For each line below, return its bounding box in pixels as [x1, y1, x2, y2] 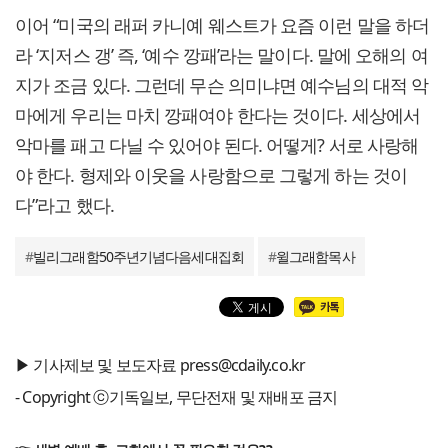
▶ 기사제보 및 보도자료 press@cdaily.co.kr [15, 354, 306, 377]
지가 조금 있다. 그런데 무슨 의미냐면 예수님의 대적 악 [15, 73, 429, 98]
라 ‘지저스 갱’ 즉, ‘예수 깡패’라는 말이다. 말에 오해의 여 [15, 43, 428, 68]
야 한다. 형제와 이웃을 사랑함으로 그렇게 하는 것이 [15, 163, 407, 188]
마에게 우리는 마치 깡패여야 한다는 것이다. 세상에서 [15, 103, 420, 128]
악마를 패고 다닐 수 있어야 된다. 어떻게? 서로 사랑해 [15, 133, 419, 158]
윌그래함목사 [276, 247, 355, 267]
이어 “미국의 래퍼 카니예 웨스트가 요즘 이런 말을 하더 [15, 13, 430, 38]
